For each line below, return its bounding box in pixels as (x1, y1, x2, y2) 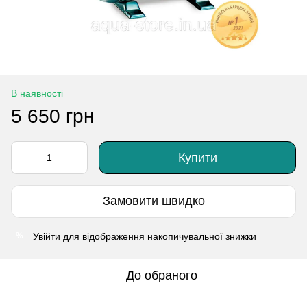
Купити (177, 150, 217, 164)
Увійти (33, 230, 60, 242)
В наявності (11, 87, 63, 99)
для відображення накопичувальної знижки (60, 230, 256, 242)
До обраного (126, 268, 197, 282)
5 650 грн (11, 105, 94, 127)
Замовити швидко (102, 194, 205, 208)
